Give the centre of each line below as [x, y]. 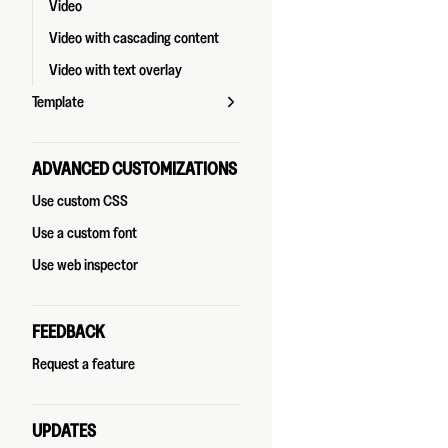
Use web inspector [85, 265]
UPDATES [64, 431]
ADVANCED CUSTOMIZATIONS [134, 169]
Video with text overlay [115, 70]
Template [58, 102]
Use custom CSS [80, 201]
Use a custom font [84, 233]
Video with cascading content [134, 38]
